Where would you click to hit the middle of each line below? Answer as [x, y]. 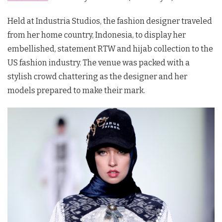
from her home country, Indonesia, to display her [97, 35]
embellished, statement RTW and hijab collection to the [110, 49]
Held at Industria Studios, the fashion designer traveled [110, 21]
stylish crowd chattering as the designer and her [97, 76]
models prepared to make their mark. [76, 90]
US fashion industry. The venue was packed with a [99, 62]
